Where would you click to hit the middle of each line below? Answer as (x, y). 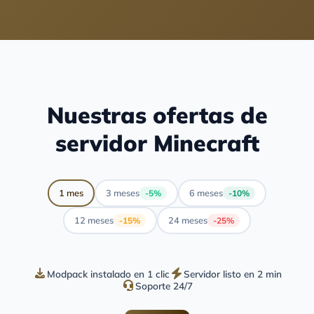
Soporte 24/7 (164, 285)
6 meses (206, 193)
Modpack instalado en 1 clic (108, 273)
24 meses (188, 220)
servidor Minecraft (157, 143)
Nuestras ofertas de (157, 115)
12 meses (94, 220)
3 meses (123, 193)
